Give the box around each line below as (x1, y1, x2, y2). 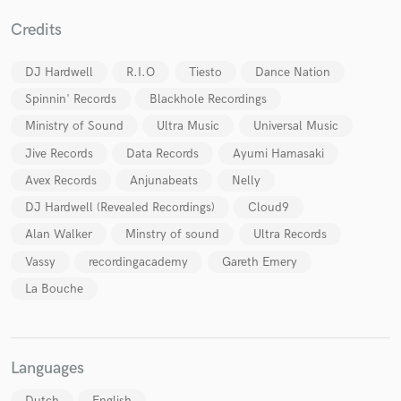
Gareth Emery (221, 253, 297, 269)
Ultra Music (157, 118, 220, 134)
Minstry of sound (125, 226, 220, 243)
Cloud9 (248, 200, 290, 216)
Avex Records (25, 172, 97, 188)
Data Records (126, 145, 200, 161)
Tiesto (188, 64, 222, 80)
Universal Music (252, 118, 338, 134)
